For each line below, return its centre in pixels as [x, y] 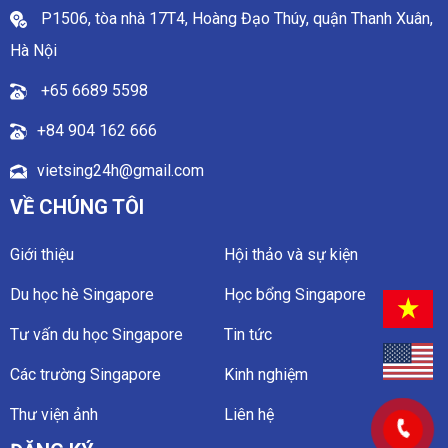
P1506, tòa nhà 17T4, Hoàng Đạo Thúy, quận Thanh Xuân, [235, 18]
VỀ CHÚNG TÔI [77, 206]
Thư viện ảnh [54, 414]
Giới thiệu [42, 254]
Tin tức [248, 334]
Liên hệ [249, 414]
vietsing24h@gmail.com [120, 170]
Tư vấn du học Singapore [96, 334]
